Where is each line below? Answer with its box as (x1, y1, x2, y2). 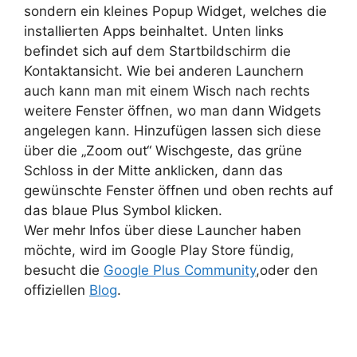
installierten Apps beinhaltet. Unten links (24, 22, 284, 39)
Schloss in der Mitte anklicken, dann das (24, 162, 283, 178)
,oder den (256, 261, 318, 278)
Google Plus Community (104, 261, 256, 278)
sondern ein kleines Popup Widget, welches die (24, 2, 327, 19)
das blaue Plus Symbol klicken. (24, 202, 222, 218)
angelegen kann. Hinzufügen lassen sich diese (24, 122, 321, 139)
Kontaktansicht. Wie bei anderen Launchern (24, 62, 304, 79)
